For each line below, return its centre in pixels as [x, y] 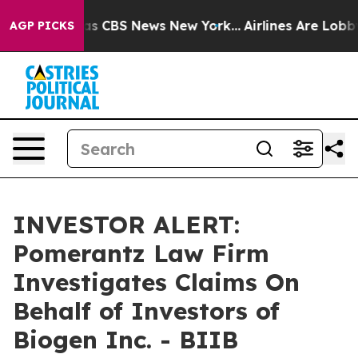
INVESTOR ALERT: [126, 225]
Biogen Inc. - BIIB [125, 340]
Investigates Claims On [156, 282]
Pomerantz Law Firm [141, 253]
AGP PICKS [42, 26]
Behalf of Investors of [146, 311]
